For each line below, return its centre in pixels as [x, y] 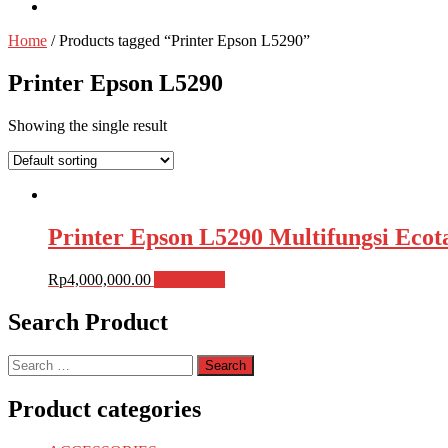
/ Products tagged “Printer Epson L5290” [178, 40]
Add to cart [189, 279]
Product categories [104, 409]
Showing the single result [87, 125]
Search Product [88, 321]
